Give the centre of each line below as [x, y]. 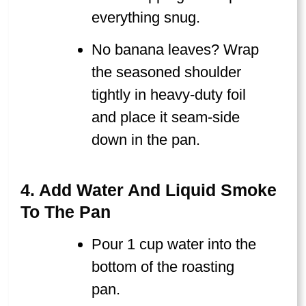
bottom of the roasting [163, 266]
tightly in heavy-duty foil [169, 95]
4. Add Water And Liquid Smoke [149, 190]
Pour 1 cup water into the [174, 244]
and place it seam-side [166, 117]
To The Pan [66, 211]
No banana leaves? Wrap [176, 50]
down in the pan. [146, 140]
